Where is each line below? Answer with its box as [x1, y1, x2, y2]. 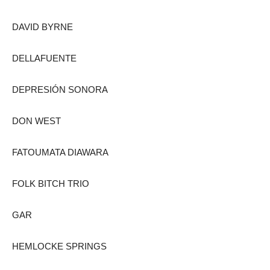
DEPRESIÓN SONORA [12, 84, 108, 95]
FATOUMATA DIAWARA [12, 146, 108, 157]
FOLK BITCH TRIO [12, 178, 89, 189]
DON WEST [12, 115, 61, 126]
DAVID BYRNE [12, 21, 73, 32]
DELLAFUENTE [12, 52, 77, 63]
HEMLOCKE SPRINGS [12, 240, 107, 251]
